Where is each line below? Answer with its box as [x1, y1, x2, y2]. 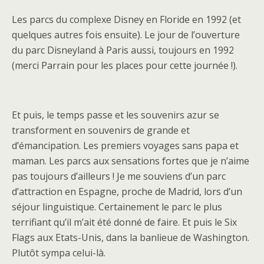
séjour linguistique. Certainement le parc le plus [12, 200, 222, 213]
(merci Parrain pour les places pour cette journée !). [12, 59, 237, 72]
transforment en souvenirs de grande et [12, 124, 190, 137]
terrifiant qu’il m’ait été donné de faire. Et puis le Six [12, 216, 237, 229]
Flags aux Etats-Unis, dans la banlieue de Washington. [12, 231, 249, 244]
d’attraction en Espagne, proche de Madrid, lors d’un [12, 185, 242, 198]
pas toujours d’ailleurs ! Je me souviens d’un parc [12, 170, 226, 183]
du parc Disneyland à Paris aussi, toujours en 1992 [12, 44, 234, 57]
